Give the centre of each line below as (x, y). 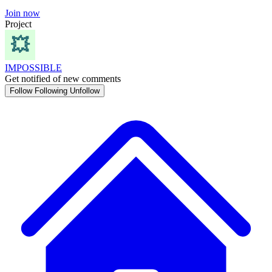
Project (18, 24)
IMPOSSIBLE (33, 68)
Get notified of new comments (63, 79)
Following (51, 91)
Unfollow (85, 91)
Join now (22, 13)
